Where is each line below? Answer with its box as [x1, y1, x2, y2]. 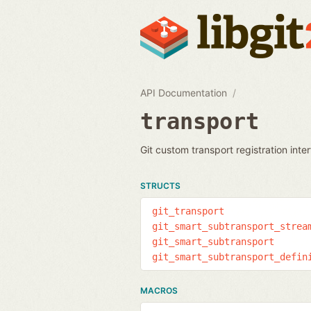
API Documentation [140, 86, 227, 99]
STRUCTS [140, 180, 180, 191]
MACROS [140, 285, 178, 296]
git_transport [152, 205, 224, 217]
